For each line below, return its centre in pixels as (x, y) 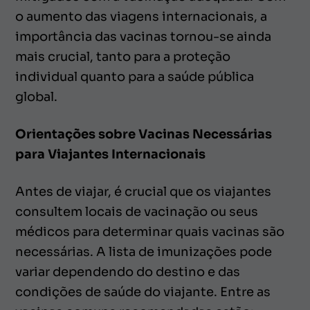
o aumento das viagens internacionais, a (141, 16)
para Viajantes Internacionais (110, 154)
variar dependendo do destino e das (128, 272)
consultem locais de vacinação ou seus (137, 211)
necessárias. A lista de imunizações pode (144, 252)
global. (37, 97)
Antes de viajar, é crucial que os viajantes (143, 191)
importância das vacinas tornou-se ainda (143, 36)
